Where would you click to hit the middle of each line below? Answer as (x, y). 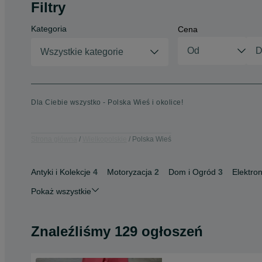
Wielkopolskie (105, 139)
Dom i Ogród (192, 172)
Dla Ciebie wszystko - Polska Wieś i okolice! (107, 102)
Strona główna (54, 139)
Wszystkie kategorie (82, 52)
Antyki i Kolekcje (61, 172)
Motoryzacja (130, 172)
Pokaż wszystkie (61, 191)
